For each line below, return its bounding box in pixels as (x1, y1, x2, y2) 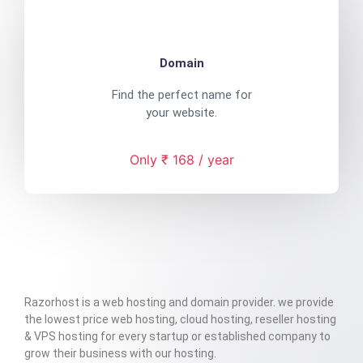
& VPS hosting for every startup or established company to (24, 329, 331, 343)
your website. (146, 105, 217, 121)
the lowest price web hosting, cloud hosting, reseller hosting (24, 312, 336, 326)
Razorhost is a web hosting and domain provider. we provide (24, 295, 334, 309)
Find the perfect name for (111, 88, 252, 103)
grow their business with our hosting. (24, 346, 216, 360)
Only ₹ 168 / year (129, 151, 234, 168)
